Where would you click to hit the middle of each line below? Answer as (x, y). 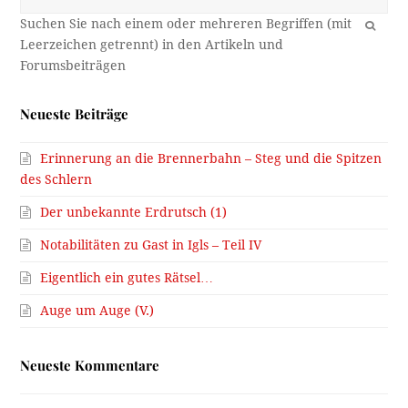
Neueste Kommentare (90, 366)
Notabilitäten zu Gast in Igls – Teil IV (151, 245)
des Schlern (56, 180)
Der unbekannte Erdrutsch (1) (134, 213)
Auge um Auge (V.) (97, 311)
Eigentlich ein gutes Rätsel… (127, 278)
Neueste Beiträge (75, 114)
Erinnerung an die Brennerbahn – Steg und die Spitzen (211, 159)
